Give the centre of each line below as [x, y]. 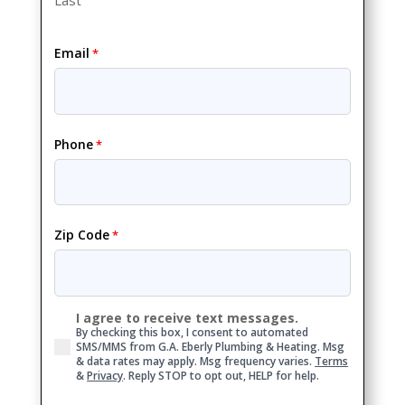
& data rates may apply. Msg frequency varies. [196, 361]
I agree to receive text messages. [188, 317]
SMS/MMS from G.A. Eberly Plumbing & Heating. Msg [211, 346]
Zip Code [82, 235]
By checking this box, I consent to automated [193, 332]
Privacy [105, 375]
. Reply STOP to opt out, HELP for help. [224, 375]
